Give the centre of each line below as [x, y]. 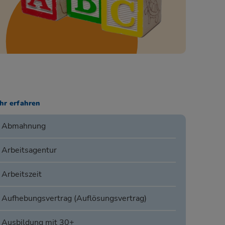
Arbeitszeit [21, 175]
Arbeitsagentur [29, 150]
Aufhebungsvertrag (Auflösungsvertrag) [74, 199]
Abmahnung [23, 126]
